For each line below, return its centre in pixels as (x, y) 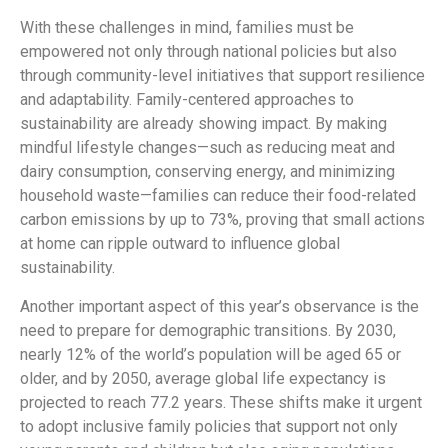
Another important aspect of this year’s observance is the (219, 306)
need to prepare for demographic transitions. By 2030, (208, 330)
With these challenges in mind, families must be (187, 28)
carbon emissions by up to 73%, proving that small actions (222, 220)
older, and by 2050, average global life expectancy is (203, 378)
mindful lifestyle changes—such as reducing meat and (207, 148)
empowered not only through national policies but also (208, 52)
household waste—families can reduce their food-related (218, 196)
